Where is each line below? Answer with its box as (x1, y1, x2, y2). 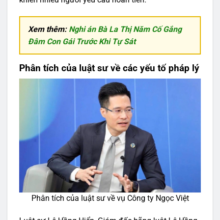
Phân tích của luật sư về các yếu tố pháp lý (19, 62, 199, 74)
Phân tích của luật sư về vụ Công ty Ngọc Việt (31, 193, 189, 203)
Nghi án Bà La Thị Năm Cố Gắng (69, 24, 182, 34)
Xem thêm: (28, 24, 69, 34)
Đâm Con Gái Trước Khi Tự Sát (28, 36, 136, 46)
